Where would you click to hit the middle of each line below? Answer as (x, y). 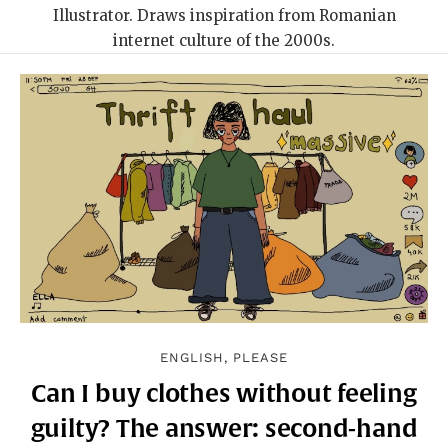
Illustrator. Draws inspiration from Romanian (224, 15)
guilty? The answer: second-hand (224, 428)
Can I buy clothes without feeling (224, 393)
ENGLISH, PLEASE (224, 358)
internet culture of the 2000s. (224, 40)
